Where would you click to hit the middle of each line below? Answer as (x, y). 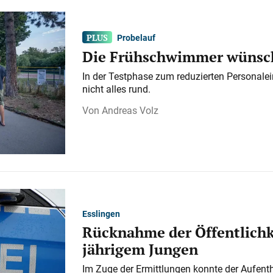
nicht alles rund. (116, 89)
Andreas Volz (130, 111)
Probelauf (136, 37)
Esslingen (101, 213)
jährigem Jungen (140, 249)
